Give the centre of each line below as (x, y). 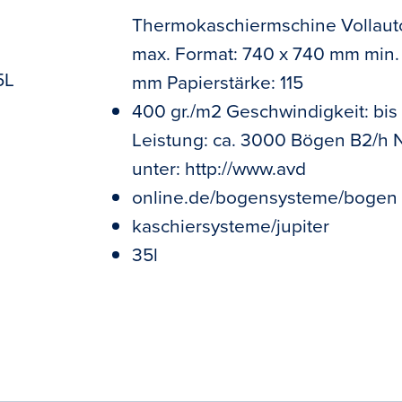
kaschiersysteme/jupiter (231, 225)
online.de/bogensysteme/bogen (265, 197)
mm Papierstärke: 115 (218, 82)
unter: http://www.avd (219, 168)
